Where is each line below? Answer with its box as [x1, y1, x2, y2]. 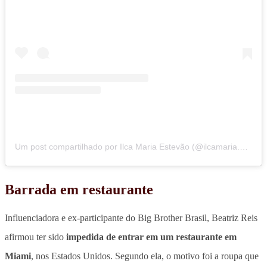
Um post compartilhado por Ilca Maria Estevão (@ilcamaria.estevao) [240, 141, 248, 151]
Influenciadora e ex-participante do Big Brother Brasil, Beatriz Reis [5, 212, 257, 223]
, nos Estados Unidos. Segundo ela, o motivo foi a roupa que [31, 250, 259, 261]
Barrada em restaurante [5, 181, 153, 197]
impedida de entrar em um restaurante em [66, 231, 237, 242]
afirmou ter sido [5, 231, 66, 242]
